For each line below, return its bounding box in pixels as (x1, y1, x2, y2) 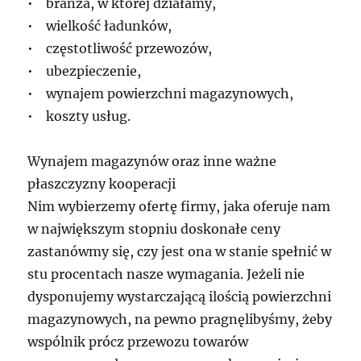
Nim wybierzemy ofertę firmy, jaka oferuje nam (27, 198, 331, 214)
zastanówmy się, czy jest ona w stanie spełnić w (27, 243, 332, 259)
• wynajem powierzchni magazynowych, (27, 85, 294, 102)
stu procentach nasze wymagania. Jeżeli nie (27, 266, 305, 282)
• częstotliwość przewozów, (27, 40, 213, 56)
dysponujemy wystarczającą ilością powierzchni (27, 288, 332, 305)
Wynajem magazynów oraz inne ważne (27, 153, 277, 169)
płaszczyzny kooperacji (27, 176, 176, 192)
